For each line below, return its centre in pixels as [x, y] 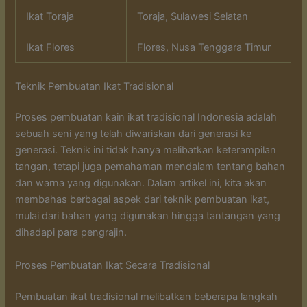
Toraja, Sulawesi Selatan [193, 16]
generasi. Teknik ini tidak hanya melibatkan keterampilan [146, 150]
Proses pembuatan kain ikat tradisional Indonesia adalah [146, 118]
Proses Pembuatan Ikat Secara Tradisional [113, 265]
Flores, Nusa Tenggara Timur [204, 47]
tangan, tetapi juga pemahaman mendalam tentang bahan [150, 167]
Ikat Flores [51, 47]
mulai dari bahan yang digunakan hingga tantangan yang [148, 216]
